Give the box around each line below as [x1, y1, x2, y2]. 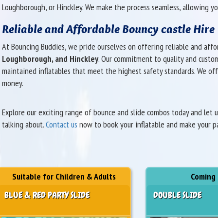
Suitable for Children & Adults [12, 170, 116, 182]
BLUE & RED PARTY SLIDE [4, 189, 90, 200]
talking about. [1, 118, 46, 130]
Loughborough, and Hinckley [1, 53, 98, 64]
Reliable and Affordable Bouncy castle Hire [1, 21, 215, 36]
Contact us [45, 118, 77, 130]
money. [1, 77, 23, 89]
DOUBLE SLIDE [153, 189, 202, 200]
